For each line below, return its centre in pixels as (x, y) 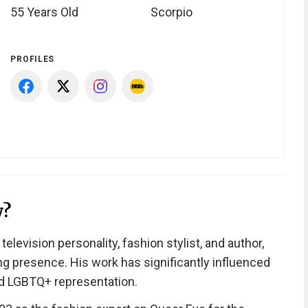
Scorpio (171, 12)
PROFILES (33, 59)
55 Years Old (45, 12)
